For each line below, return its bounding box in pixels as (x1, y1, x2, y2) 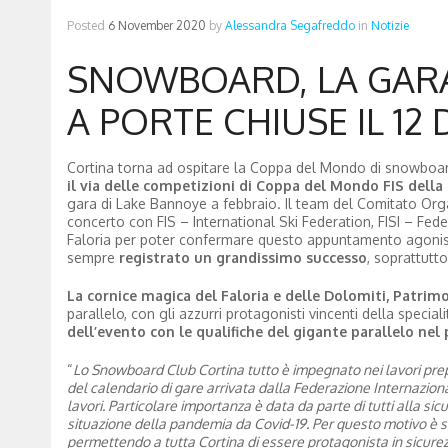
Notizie (370, 17, 409, 33)
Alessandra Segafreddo (224, 17, 355, 33)
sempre (66, 248, 119, 266)
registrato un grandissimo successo (118, 248, 367, 266)
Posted (66, 17, 108, 33)
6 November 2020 (107, 17, 206, 33)
